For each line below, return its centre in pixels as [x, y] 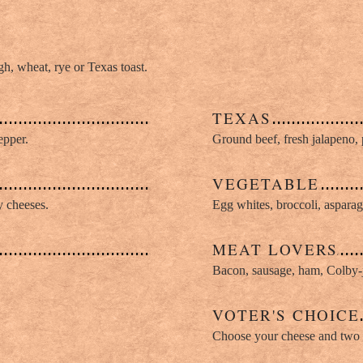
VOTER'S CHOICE [286, 315]
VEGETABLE [266, 184]
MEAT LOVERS [275, 250]
